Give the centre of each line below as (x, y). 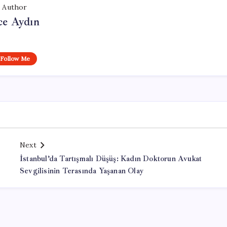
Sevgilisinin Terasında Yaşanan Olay (82, 171)
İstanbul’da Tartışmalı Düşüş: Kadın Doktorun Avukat (111, 159)
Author (15, 7)
